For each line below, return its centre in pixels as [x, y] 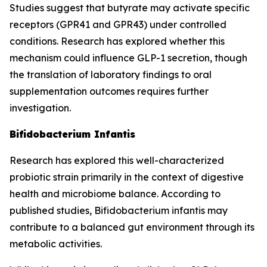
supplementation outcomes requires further [109, 91]
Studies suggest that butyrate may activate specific [130, 8]
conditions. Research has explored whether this [117, 41]
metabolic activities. [56, 244]
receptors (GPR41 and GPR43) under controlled [118, 24]
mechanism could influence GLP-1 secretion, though [128, 58]
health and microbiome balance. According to [115, 194]
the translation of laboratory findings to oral [111, 74]
